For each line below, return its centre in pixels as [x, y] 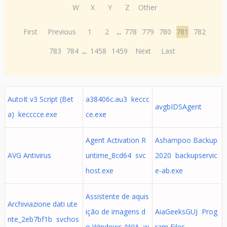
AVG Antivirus [31, 155]
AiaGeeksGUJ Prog [186, 212]
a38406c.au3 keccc [117, 99]
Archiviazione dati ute [42, 204]
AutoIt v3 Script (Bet [40, 99]
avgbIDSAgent [180, 107]
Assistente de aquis [117, 196]
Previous [62, 32]
